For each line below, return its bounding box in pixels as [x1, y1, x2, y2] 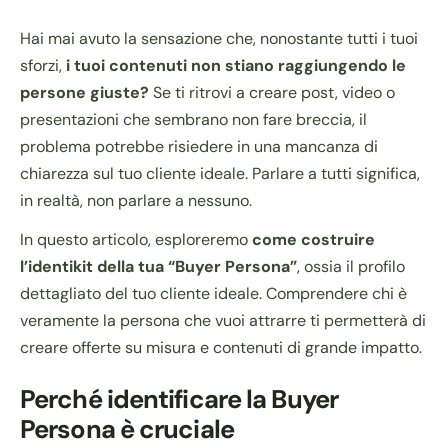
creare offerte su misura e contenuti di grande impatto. [20, 337, 422, 359]
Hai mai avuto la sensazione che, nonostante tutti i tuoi [20, 28, 418, 50]
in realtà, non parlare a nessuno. [20, 190, 252, 212]
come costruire [252, 229, 375, 251]
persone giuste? [20, 82, 149, 104]
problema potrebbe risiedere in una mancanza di [20, 136, 378, 158]
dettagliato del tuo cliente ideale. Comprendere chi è [20, 283, 407, 305]
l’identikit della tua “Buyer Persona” [20, 256, 297, 278]
